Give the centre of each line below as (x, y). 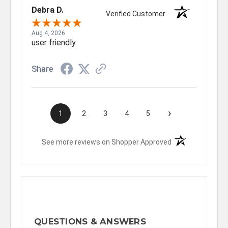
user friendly (54, 42)
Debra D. (48, 10)
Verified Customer (138, 13)
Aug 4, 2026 (48, 33)
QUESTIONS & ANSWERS (90, 221)
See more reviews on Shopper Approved (107, 142)
